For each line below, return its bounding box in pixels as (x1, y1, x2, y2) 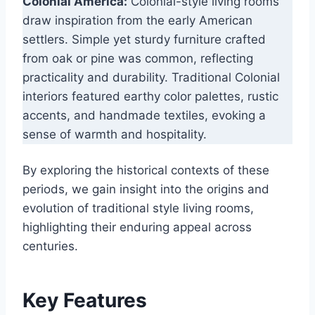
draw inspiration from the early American (22, 13, 252, 28)
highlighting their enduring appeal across (22, 220, 252, 235)
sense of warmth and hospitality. (22, 127, 207, 142)
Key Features (22, 288, 147, 313)
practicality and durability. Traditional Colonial (22, 70, 280, 85)
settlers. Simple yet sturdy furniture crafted (22, 32, 266, 47)
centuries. (22, 239, 78, 254)
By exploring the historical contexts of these (22, 163, 269, 178)
